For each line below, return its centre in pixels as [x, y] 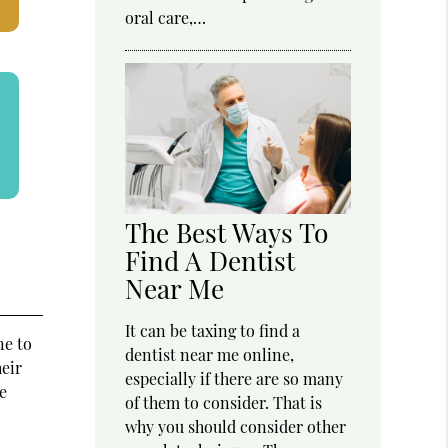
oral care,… [166, 18]
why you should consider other [236, 426]
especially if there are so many [234, 378]
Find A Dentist [210, 260]
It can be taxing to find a [213, 330]
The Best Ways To [227, 232]
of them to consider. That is [224, 402]
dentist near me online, [210, 354]
